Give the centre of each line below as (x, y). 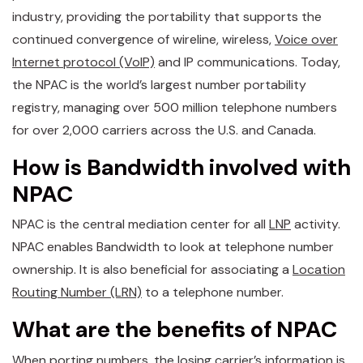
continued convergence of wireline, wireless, (143, 39)
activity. (316, 224)
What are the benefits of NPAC (175, 329)
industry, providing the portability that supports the (167, 16)
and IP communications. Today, (248, 62)
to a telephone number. (213, 292)
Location (319, 269)
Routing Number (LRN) (77, 292)
